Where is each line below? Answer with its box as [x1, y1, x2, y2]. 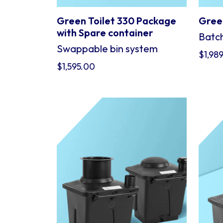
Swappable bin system [57, 42, 158, 55]
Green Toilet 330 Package [57, 14, 176, 27]
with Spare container [57, 26, 153, 39]
